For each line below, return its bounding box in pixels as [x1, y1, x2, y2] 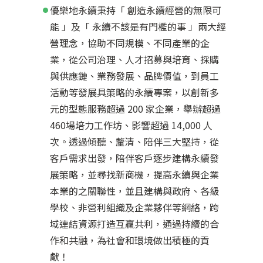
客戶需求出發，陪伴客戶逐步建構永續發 [49, 151, 219, 166]
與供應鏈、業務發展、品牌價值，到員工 [49, 69, 219, 83]
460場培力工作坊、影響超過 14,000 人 [49, 118, 213, 133]
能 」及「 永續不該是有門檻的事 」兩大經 [49, 19, 226, 34]
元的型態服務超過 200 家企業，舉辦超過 [49, 102, 221, 116]
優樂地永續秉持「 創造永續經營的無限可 [49, 3, 221, 18]
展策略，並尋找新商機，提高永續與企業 [49, 167, 219, 182]
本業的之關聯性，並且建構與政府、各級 [49, 184, 219, 198]
